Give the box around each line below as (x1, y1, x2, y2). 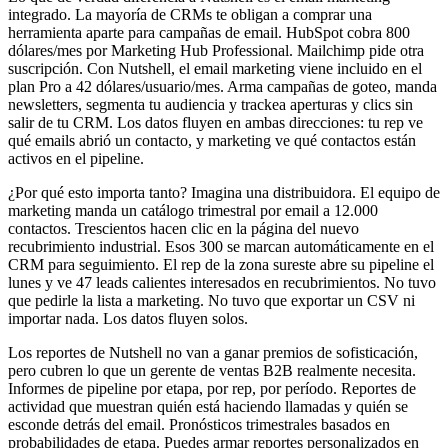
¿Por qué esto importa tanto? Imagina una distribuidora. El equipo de (8, 184, 440, 202)
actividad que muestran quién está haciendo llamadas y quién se (8, 398, 408, 416)
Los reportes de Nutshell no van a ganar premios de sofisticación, (8, 344, 418, 362)
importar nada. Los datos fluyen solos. (8, 310, 248, 328)
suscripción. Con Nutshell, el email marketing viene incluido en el (8, 60, 422, 78)
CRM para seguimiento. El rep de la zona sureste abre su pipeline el (8, 256, 434, 274)
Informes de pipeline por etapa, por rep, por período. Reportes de (8, 380, 416, 398)
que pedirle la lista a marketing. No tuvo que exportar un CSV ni (8, 292, 415, 310)
